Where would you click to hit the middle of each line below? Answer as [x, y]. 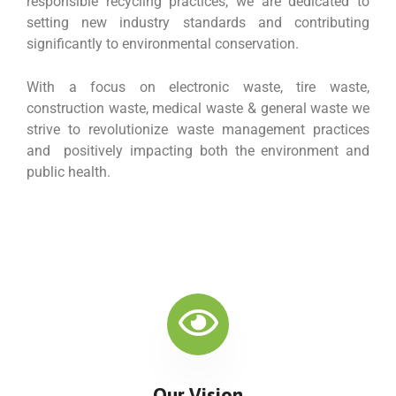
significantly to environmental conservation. [163, 44]
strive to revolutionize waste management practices [198, 129]
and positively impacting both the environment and [198, 151]
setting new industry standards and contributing [198, 23]
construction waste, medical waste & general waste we [198, 108]
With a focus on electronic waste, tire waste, [198, 87]
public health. [69, 172]
